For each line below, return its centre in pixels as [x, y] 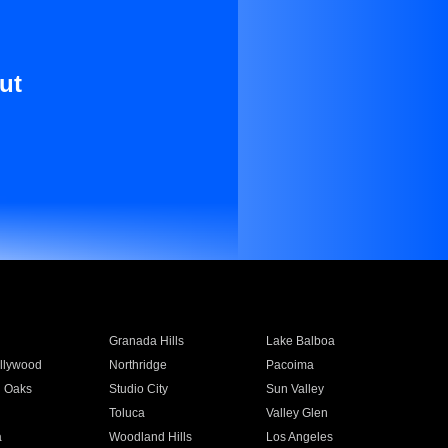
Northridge [137, 365]
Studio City [138, 389]
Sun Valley [295, 389]
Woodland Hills [150, 437]
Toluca [126, 413]
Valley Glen [297, 413]
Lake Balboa [301, 341]
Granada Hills [146, 341]
